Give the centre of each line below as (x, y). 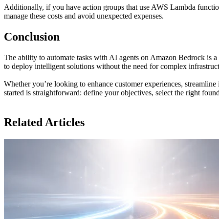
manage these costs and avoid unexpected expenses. (84, 16)
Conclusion (32, 36)
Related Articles (44, 122)
